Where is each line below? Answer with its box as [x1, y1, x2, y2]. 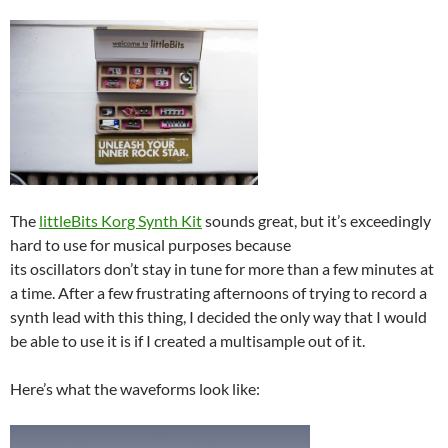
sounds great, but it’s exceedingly [202, 210, 431, 230]
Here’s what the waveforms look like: [10, 378, 260, 398]
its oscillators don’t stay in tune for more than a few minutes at [10, 258, 434, 278]
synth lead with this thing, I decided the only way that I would [10, 306, 427, 326]
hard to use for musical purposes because [10, 234, 291, 254]
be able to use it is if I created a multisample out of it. [10, 330, 365, 350]
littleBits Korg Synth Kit [39, 210, 202, 230]
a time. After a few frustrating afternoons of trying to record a [10, 282, 427, 302]
